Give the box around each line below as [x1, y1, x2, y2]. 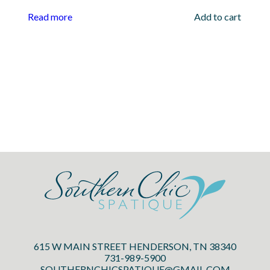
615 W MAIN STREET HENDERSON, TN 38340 [34, 240, 236, 253]
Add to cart [193, 11, 241, 23]
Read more [27, 11, 72, 23]
